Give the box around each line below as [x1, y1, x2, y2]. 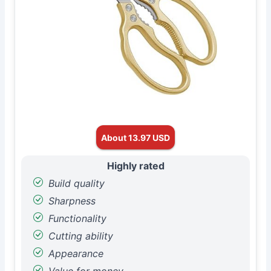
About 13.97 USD [101, 132, 170, 143]
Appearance [45, 247, 103, 260]
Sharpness [45, 195, 96, 207]
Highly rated [106, 160, 165, 172]
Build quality [45, 177, 105, 189]
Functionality [45, 212, 106, 224]
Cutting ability [45, 230, 113, 242]
